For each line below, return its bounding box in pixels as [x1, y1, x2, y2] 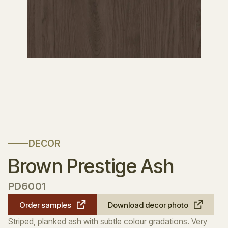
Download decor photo [108, 200, 188, 210]
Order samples [19, 200, 71, 210]
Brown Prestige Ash [8, 154, 174, 178]
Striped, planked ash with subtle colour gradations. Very [8, 216, 207, 226]
